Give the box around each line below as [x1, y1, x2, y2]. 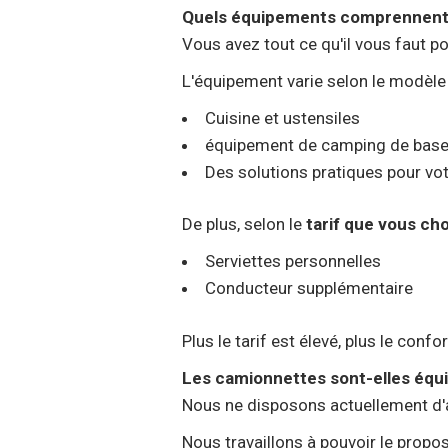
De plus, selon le [182, 214, 306, 234]
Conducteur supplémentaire [205, 278, 413, 298]
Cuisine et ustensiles [205, 107, 360, 128]
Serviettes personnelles [205, 251, 381, 271]
